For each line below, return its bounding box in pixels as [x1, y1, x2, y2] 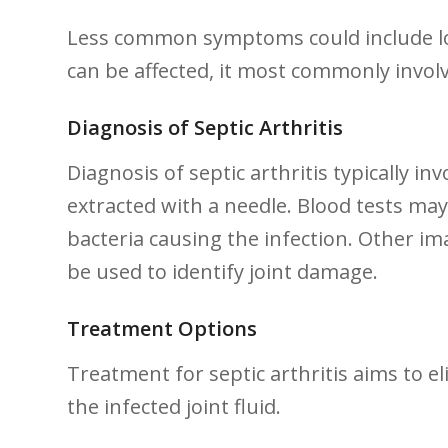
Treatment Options [67, 314, 257, 342]
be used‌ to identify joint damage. [67, 257, 378, 285]
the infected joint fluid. [67, 392, 281, 420]
